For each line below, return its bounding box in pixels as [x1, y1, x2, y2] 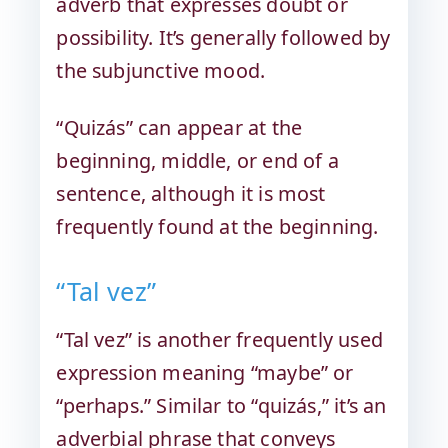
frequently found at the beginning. [56, 212, 379, 240]
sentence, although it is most [56, 179, 326, 207]
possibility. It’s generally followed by [56, 23, 391, 51]
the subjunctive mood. [56, 56, 266, 84]
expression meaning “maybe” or [56, 358, 354, 386]
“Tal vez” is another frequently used [56, 325, 383, 353]
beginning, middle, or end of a [56, 146, 339, 174]
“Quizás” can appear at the [56, 113, 303, 141]
